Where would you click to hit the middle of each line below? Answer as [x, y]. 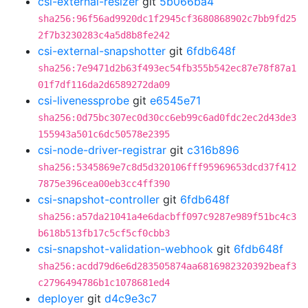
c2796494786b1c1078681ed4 [104, 283]
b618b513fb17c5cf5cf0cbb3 [104, 233]
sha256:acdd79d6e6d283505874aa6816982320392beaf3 [167, 266]
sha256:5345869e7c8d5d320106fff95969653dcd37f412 [167, 167]
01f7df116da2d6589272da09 [104, 85]
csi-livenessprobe [84, 100]
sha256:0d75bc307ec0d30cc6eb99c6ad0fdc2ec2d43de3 [167, 118]
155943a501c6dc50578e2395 [104, 134]
